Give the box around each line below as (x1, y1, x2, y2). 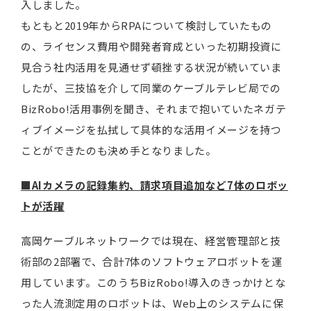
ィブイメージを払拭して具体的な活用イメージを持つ (21, 122, 282, 137)
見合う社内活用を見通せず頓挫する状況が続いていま (21, 60, 282, 74)
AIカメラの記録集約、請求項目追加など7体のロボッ (31, 178, 288, 192)
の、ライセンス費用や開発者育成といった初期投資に (21, 39, 282, 53)
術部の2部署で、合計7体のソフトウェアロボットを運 (21, 254, 283, 269)
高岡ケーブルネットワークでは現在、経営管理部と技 (21, 233, 281, 248)
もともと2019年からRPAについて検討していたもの (21, 18, 272, 33)
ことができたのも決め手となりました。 (21, 143, 217, 158)
